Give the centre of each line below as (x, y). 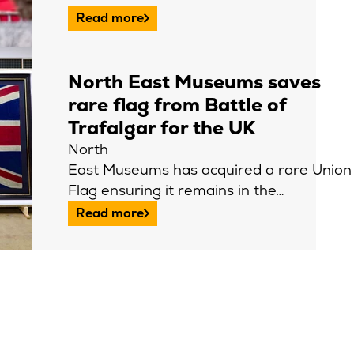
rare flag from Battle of (177, 105)
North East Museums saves (194, 82)
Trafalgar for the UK (162, 128)
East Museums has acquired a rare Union (210, 169)
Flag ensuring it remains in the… (176, 190)
